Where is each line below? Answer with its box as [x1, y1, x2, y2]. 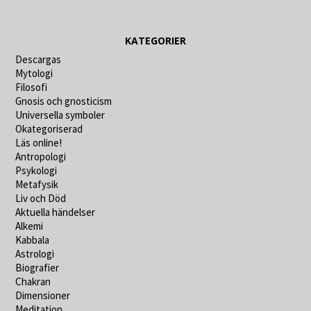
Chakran [15, 275, 51, 289]
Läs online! [15, 136, 62, 150]
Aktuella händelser [15, 205, 96, 219]
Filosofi [15, 81, 48, 94]
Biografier [15, 261, 60, 275]
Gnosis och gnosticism [15, 94, 112, 108]
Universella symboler [15, 108, 106, 122]
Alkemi [15, 219, 44, 233]
